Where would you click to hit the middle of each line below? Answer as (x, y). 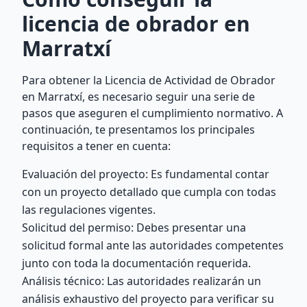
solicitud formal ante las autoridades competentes (153, 245)
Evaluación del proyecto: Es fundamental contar (146, 174)
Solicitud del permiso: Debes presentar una (134, 228)
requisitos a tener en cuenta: (96, 146)
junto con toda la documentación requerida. (136, 263)
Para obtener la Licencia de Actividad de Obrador (149, 80)
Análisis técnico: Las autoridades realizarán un (142, 281)
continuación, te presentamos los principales (138, 130)
